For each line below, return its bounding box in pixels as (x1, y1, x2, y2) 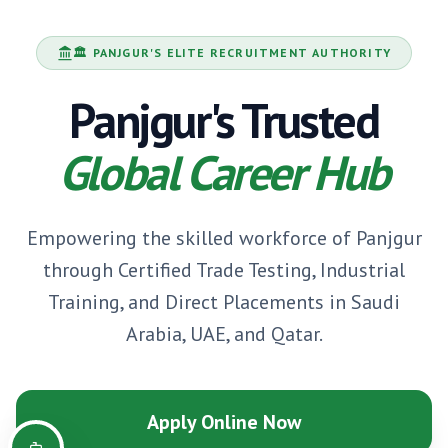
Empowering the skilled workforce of (26, 225, 356, 251)
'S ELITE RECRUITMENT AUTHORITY (149, 45, 391, 60)
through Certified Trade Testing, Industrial (43, 257, 405, 283)
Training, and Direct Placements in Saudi (48, 289, 400, 315)
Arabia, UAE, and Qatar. (125, 321, 323, 347)
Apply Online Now (147, 409, 301, 435)
